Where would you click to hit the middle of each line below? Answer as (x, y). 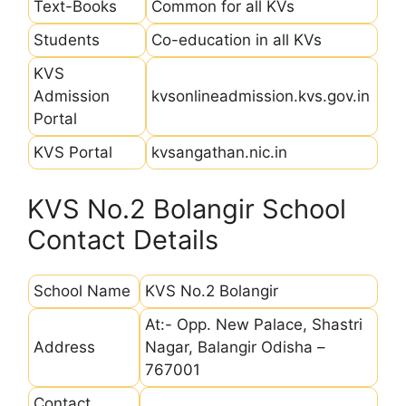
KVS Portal (73, 152)
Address (64, 347)
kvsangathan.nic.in (219, 152)
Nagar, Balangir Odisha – (235, 347)
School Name (82, 290)
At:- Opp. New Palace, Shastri (254, 324)
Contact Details (123, 239)
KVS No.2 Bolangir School (187, 208)
